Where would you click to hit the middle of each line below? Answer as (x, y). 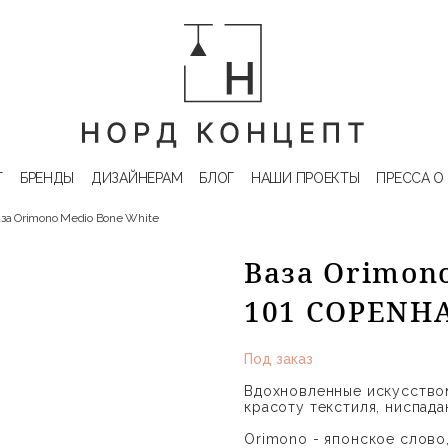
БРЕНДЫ (47, 178)
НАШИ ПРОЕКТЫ (305, 178)
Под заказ (278, 359)
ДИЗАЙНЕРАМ (137, 178)
